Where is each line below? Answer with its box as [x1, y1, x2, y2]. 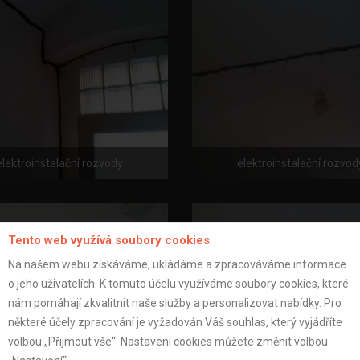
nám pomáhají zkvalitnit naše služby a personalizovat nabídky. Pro [8, 296, 342, 309]
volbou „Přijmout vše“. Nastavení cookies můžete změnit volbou [8, 334, 328, 348]
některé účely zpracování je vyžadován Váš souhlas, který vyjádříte [8, 315, 342, 329]
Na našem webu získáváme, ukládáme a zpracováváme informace [8, 257, 346, 271]
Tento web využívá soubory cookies [8, 232, 210, 247]
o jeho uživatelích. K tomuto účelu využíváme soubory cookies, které [8, 276, 349, 290]
